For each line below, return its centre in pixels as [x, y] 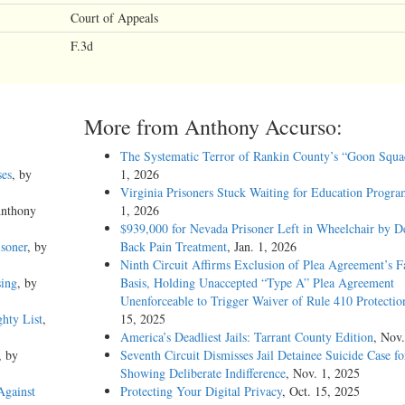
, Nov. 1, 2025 [322, 373]
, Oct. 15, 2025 [320, 391]
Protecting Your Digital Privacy [201, 391]
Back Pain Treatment [173, 247]
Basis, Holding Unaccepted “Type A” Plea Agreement [257, 283]
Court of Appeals [114, 18]
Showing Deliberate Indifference [202, 373]
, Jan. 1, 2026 [261, 247]
